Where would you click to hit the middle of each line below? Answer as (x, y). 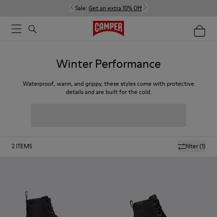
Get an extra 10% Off (115, 8)
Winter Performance (108, 64)
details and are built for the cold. (108, 92)
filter (192, 146)
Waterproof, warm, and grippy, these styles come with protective (108, 84)
